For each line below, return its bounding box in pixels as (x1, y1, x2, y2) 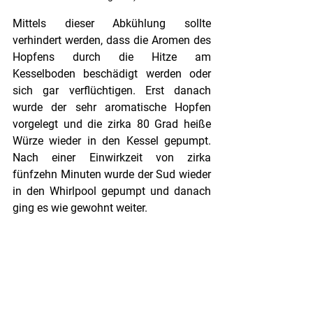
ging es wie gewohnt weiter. (13, 201, 147, 215)
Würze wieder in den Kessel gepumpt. (13, 134, 211, 148)
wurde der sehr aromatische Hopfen (13, 101, 211, 115)
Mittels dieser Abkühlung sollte (13, 17, 211, 31)
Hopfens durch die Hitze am (13, 50, 211, 64)
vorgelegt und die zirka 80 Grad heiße (13, 117, 211, 131)
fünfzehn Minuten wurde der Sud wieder (13, 168, 211, 182)
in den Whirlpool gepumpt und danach (13, 184, 211, 198)
